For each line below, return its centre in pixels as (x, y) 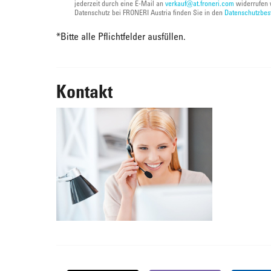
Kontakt (84, 91)
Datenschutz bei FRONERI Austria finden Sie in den (149, 12)
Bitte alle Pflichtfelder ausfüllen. (123, 37)
